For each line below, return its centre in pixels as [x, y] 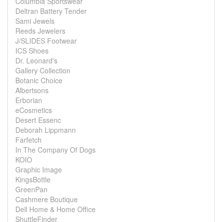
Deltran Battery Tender [51, 11]
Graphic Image [39, 169]
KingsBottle [33, 179]
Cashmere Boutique [47, 199]
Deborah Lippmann [46, 130]
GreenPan [31, 189]
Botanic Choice [39, 80]
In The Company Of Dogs [55, 150]
